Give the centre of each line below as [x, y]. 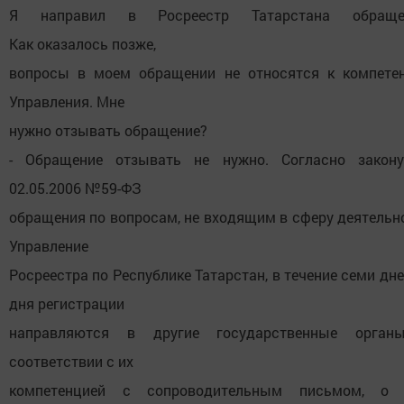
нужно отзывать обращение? [108, 131]
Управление [49, 246]
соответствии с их [71, 362]
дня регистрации [67, 304]
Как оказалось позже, [83, 44]
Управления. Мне [67, 102]
